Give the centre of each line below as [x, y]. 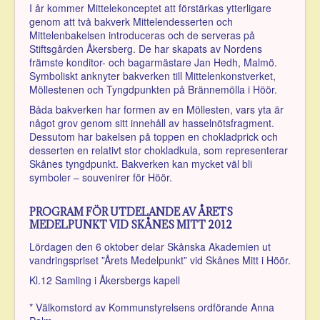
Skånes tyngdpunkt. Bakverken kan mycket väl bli [141, 163]
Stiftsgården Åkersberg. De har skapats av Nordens [146, 48]
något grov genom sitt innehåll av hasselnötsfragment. [152, 122]
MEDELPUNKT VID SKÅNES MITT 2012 [131, 224]
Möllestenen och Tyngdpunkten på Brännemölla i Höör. [153, 89]
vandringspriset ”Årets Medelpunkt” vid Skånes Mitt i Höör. [160, 260]
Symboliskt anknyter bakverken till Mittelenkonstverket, [152, 75]
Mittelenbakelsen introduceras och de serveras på [142, 35]
